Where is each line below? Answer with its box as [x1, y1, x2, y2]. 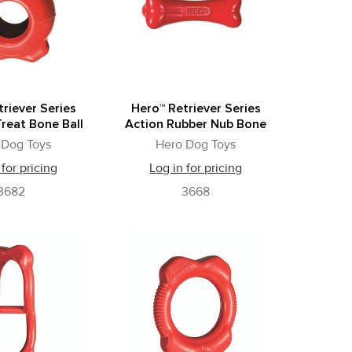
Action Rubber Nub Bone [125, 116, 267, 133]
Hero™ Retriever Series [130, 101, 261, 117]
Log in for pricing [149, 160, 243, 177]
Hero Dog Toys [156, 137, 236, 153]
